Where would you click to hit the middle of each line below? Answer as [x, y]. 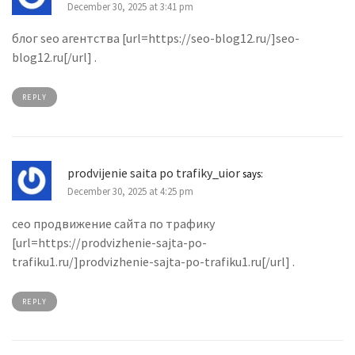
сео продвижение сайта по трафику [113, 223]
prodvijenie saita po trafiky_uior [154, 172]
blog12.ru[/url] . [54, 57]
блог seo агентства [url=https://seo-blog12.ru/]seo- [156, 38]
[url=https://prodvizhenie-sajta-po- [109, 242]
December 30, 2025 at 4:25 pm [130, 191]
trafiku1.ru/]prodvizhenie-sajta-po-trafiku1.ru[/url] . [153, 261]
